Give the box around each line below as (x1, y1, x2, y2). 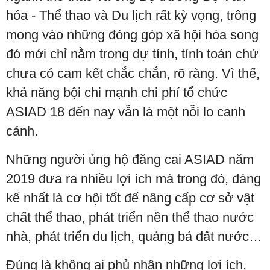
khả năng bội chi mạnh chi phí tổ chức (6, 85, 227, 100)
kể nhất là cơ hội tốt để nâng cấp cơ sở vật (6, 190, 254, 206)
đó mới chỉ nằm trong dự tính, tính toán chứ (6, 46, 259, 61)
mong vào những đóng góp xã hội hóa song (6, 27, 259, 42)
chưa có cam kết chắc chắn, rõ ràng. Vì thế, (6, 66, 260, 81)
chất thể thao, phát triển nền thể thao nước (6, 210, 254, 225)
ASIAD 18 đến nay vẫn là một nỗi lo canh (6, 104, 245, 119)
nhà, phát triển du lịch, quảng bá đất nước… (6, 229, 262, 244)
